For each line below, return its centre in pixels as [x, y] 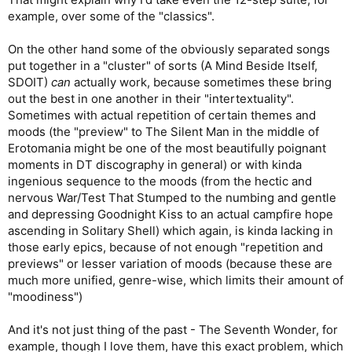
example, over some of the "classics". [111, 16]
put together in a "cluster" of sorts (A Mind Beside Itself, [163, 65]
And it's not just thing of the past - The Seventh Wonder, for [173, 329]
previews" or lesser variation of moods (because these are [170, 263]
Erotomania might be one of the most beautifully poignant [167, 148]
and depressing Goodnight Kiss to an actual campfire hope [170, 214]
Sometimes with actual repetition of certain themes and [162, 115]
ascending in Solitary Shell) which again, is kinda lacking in [170, 230]
